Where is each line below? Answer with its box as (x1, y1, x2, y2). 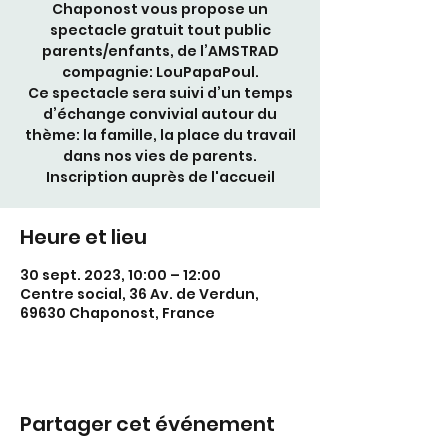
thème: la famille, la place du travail (24, 125, 296, 145)
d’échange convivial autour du (43, 104, 277, 124)
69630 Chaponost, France (20, 303, 215, 323)
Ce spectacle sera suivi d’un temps (27, 83, 293, 103)
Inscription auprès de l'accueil (45, 167, 275, 187)
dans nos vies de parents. (63, 146, 257, 166)
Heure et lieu (20, 223, 147, 251)
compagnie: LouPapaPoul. (61, 62, 259, 82)
